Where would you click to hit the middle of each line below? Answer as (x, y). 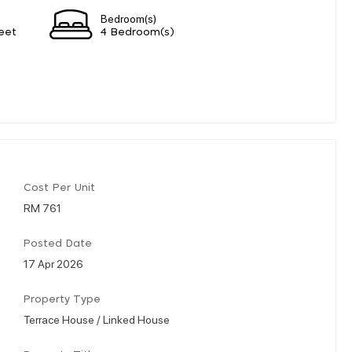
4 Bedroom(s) (137, 32)
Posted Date (58, 244)
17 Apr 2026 (53, 263)
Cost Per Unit (59, 188)
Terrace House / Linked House (97, 319)
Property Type (62, 299)
